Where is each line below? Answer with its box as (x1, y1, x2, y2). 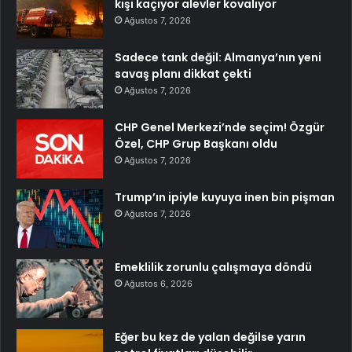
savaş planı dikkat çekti (115, 66, 251, 82)
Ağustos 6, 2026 (124, 278, 192, 289)
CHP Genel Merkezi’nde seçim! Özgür (115, 119, 324, 135)
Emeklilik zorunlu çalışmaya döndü (115, 259, 312, 275)
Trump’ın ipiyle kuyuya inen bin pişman (115, 189, 335, 205)
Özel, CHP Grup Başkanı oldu (115, 136, 277, 152)
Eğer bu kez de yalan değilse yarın (115, 329, 306, 345)
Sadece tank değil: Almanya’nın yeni (115, 49, 321, 65)
